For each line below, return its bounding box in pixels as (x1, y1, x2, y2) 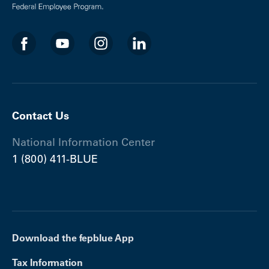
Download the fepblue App (12, 232, 134, 244)
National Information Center (12, 136, 155, 150)
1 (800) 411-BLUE (12, 153, 98, 166)
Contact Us (12, 109, 69, 123)
